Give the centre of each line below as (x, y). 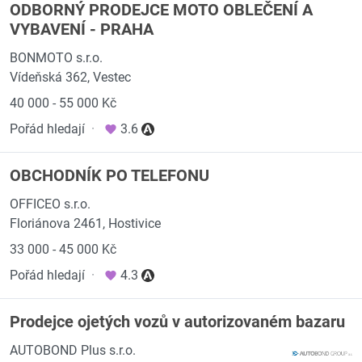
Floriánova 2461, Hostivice (85, 223)
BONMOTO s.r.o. (56, 58)
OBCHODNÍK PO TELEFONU (109, 175)
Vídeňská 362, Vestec (70, 77)
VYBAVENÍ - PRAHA (82, 29)
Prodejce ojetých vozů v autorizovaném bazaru (177, 322)
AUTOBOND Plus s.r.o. (73, 350)
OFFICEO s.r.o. (50, 204)
